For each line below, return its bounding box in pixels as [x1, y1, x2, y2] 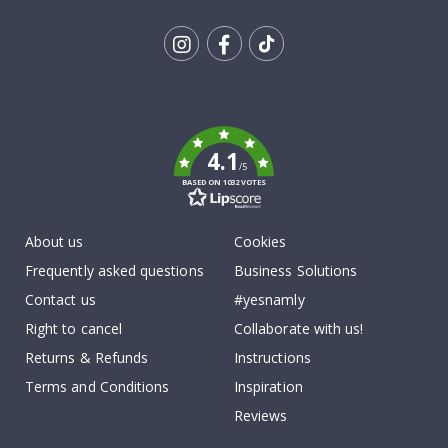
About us [25, 232, 84, 252]
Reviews [234, 406, 288, 426]
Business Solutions [234, 261, 358, 281]
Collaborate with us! [234, 319, 364, 339]
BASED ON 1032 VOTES [181, 177, 267, 188]
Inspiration [234, 377, 303, 397]
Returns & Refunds [25, 348, 149, 368]
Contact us [25, 290, 96, 310]
